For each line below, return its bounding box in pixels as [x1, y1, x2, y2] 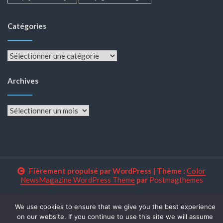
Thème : [157, 166, 187, 175]
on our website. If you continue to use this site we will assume [17, 213, 213, 221]
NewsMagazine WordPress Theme [20, 175, 135, 184]
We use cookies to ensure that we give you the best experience [14, 203, 216, 211]
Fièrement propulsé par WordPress [27, 166, 153, 175]
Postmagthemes [149, 175, 203, 184]
